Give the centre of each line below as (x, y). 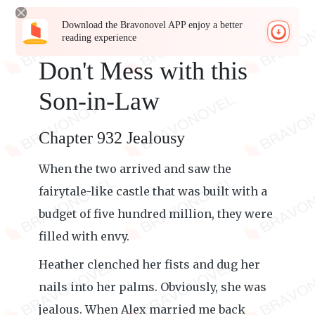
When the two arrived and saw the (135, 169)
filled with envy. (84, 236)
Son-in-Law (99, 101)
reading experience (99, 38)
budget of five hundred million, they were (156, 214)
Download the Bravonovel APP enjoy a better (153, 25)
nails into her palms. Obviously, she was (153, 287)
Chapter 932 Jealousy (112, 138)
